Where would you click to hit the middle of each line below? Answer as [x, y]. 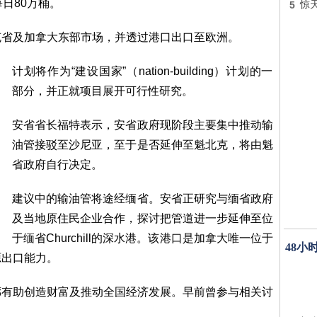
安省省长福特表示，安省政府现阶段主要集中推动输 [143, 125]
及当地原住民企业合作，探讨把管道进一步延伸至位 [143, 218]
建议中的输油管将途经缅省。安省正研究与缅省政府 [143, 198]
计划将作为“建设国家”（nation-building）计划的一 [143, 71]
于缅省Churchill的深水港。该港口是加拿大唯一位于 [143, 238]
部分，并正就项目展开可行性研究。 [103, 91]
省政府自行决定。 [57, 165]
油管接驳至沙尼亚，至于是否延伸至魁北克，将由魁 [143, 145]
